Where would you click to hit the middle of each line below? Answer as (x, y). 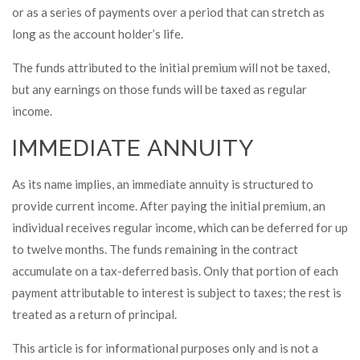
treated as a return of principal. (94, 314)
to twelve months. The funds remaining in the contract (155, 249)
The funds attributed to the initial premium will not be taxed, (171, 67)
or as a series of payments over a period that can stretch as (168, 12)
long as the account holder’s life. (98, 34)
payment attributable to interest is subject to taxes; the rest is (177, 292)
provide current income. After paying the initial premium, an (169, 206)
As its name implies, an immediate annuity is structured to (163, 184)
